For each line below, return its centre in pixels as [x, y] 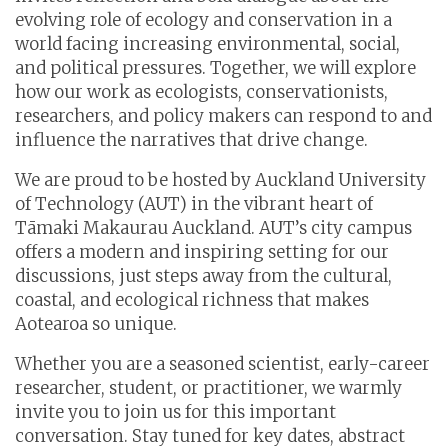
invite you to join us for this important [175, 411]
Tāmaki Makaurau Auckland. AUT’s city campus [213, 227]
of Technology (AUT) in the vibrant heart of [194, 203]
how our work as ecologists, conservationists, [201, 91]
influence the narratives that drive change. [191, 139]
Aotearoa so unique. [98, 323]
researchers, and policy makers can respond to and [223, 115]
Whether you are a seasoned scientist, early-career [222, 363]
